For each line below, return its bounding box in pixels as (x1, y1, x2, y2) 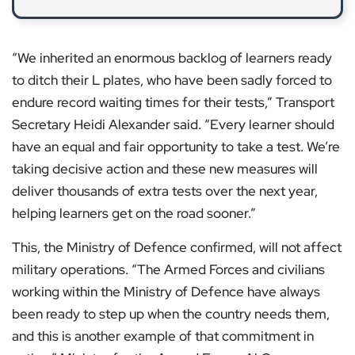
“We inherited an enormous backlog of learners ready (12, 49, 332, 67)
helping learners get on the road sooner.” (12, 204, 256, 223)
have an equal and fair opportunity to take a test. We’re (12, 138, 340, 156)
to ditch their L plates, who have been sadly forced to (12, 71, 332, 90)
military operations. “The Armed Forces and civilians (12, 261, 325, 279)
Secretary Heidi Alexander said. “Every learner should (12, 116, 334, 134)
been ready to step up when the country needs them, (12, 305, 330, 323)
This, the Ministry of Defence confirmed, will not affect (12, 239, 342, 257)
